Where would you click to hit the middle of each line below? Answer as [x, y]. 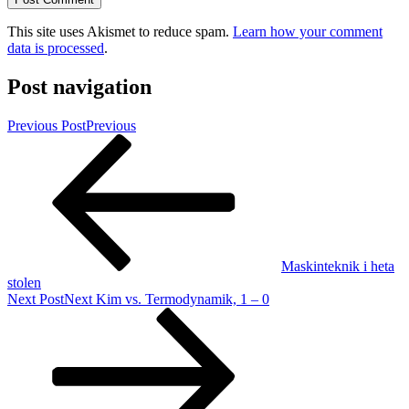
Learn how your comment [308, 32]
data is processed [56, 48]
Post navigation [79, 87]
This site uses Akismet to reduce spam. [120, 32]
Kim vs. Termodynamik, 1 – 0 [183, 299]
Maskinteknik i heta [338, 267]
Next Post [36, 299]
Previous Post [47, 126]
